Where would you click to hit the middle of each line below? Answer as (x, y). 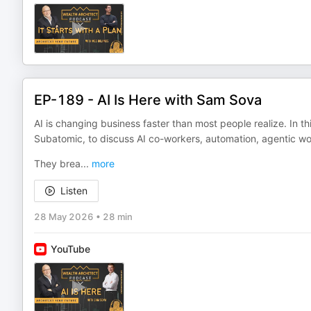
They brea (57, 163)
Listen (74, 191)
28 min (118, 217)
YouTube (70, 249)
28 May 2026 (64, 217)
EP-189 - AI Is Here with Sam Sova (148, 100)
